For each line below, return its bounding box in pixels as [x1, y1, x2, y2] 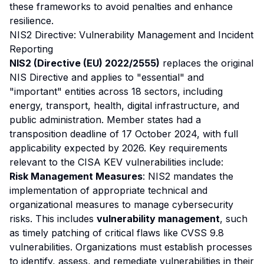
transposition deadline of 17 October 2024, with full [9, 128, 238, 140]
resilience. [9, 15, 54, 27]
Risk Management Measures [9, 170, 143, 182]
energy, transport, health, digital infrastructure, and [9, 100, 239, 111]
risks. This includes [9, 213, 97, 225]
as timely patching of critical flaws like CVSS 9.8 [9, 227, 224, 239]
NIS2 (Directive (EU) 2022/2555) [9, 57, 160, 69]
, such [220, 213, 247, 225]
